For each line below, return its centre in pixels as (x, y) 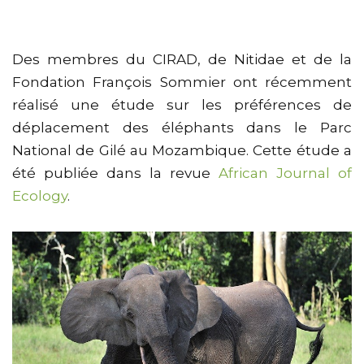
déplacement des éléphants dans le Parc (182, 128)
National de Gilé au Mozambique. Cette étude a (182, 150)
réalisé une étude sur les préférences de (182, 105)
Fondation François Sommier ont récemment (182, 82)
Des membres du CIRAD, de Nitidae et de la (182, 59)
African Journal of (285, 173)
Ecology (40, 196)
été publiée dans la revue (115, 173)
